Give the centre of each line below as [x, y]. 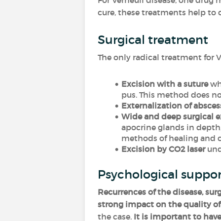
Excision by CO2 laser [163, 149]
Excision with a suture [165, 84]
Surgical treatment [154, 40]
